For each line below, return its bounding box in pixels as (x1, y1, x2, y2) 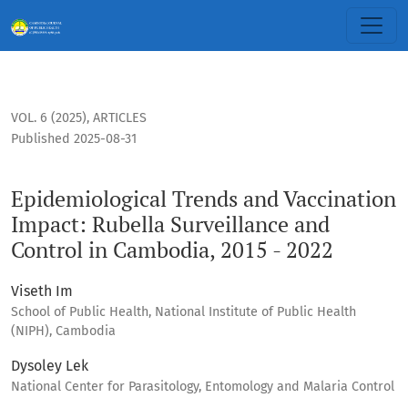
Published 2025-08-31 (11, 131, 137, 148)
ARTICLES (93, 110, 147, 127)
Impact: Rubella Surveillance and (11, 209, 330, 240)
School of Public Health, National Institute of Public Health (11, 304, 356, 321)
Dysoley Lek (11, 357, 88, 375)
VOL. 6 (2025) (11, 110, 87, 127)
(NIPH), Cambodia (11, 323, 116, 340)
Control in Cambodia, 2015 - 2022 (11, 235, 333, 265)
